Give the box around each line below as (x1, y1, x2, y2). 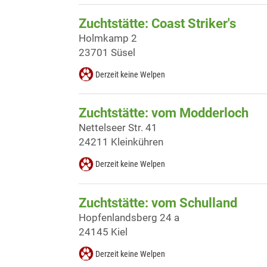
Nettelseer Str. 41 (79, 122, 157, 134)
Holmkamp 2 (79, 32, 137, 45)
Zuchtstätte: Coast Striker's (79, 16, 236, 32)
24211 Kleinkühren (79, 136, 163, 148)
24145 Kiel (79, 225, 128, 238)
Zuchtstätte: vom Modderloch (79, 105, 249, 121)
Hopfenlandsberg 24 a (79, 211, 179, 223)
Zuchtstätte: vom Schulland (79, 195, 237, 210)
